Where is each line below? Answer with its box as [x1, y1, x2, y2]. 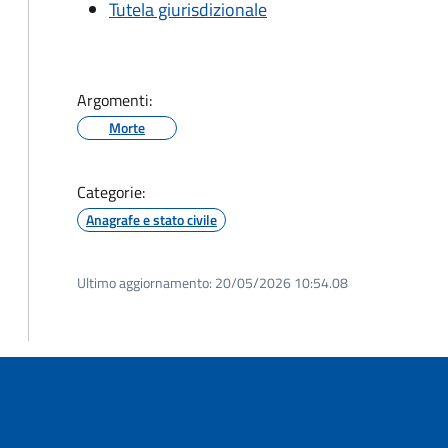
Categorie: [77, 180, 145, 204]
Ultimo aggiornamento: [77, 272, 212, 293]
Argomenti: [77, 88, 152, 112]
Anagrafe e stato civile [86, 209, 217, 230]
